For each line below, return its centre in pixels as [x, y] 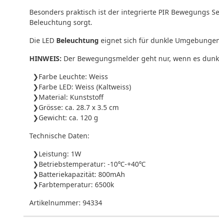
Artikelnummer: [56, 202]
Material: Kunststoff [71, 97]
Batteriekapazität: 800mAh [82, 174]
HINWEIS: [45, 58]
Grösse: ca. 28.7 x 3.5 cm [79, 107]
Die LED [43, 40]
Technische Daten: [59, 135]
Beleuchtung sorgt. [61, 22]
